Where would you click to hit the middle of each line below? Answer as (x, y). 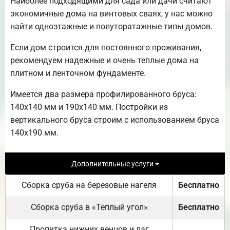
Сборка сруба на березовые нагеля (89, 185)
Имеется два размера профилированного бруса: (103, 94)
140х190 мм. (34, 132)
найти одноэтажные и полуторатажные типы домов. (111, 26)
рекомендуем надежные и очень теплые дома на (104, 60)
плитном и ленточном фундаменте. (78, 73)
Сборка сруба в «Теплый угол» (89, 207)
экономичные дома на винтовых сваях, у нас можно (111, 13)
